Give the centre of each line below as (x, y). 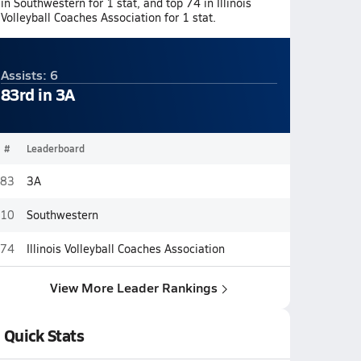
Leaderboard (55, 148)
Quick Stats (44, 335)
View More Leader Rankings (134, 287)
